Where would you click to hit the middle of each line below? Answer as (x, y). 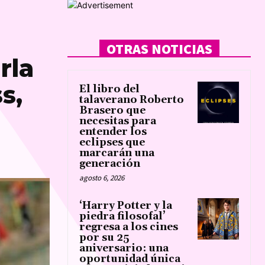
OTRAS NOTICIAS (159, 49)
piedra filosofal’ (122, 216)
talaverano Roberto (132, 100)
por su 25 (104, 237)
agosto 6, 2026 (102, 177)
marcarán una (117, 153)
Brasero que (112, 110)
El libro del (109, 89)
